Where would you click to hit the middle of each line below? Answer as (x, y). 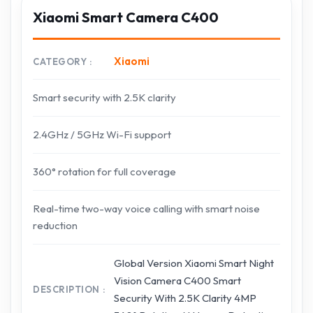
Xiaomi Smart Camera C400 (126, 17)
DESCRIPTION (66, 289)
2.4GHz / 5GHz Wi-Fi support (102, 134)
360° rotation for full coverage (104, 172)
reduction (55, 225)
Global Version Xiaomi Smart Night (194, 263)
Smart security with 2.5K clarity (104, 97)
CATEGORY (60, 61)
